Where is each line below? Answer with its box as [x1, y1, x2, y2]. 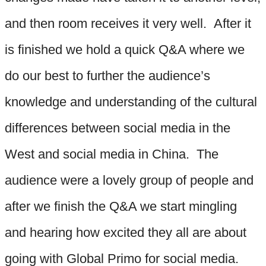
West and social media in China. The [5, 146, 218, 161]
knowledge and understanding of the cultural [5, 94, 257, 109]
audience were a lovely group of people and [5, 172, 254, 188]
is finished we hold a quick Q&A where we [5, 42, 245, 57]
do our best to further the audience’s [5, 68, 210, 83]
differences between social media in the [5, 120, 230, 135]
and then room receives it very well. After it [5, 15, 251, 31]
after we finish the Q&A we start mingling [5, 198, 237, 214]
